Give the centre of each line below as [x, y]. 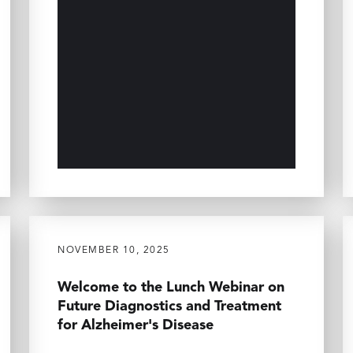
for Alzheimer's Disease [136, 325]
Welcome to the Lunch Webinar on [171, 287]
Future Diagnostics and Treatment [169, 306]
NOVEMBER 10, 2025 [114, 250]
